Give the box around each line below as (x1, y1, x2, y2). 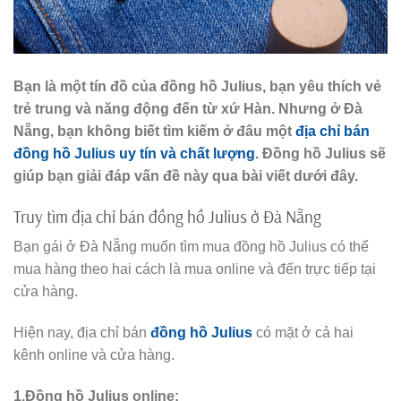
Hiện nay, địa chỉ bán (13, 325, 150, 340)
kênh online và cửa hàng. (13, 347, 175, 363)
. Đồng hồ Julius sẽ (255, 145, 386, 161)
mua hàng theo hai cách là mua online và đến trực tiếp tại (13, 261, 376, 277)
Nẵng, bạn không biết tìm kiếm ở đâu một (13, 123, 295, 139)
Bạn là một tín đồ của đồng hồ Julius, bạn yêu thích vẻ (13, 78, 381, 94)
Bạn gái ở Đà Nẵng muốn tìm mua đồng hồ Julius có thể (13, 239, 369, 255)
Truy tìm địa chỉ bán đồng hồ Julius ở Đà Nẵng (13, 205, 321, 227)
